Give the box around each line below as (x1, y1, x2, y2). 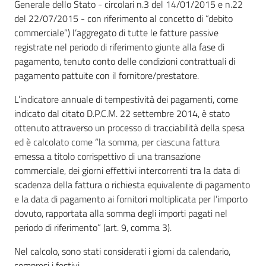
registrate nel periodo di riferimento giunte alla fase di (14, 40, 224, 54)
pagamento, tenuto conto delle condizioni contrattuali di (14, 54, 235, 68)
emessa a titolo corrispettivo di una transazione (14, 149, 201, 163)
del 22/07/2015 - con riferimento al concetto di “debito (14, 11, 233, 26)
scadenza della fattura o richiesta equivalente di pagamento (14, 178, 250, 192)
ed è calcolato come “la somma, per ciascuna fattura (14, 135, 220, 149)
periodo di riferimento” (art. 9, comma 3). (14, 220, 172, 235)
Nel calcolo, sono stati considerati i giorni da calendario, (14, 244, 230, 258)
